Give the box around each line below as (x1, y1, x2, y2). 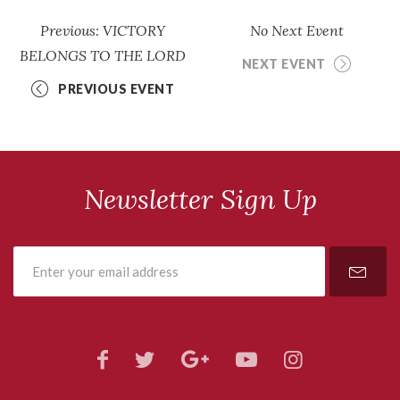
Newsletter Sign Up (83, 181, 317, 216)
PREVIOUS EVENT (58, 80, 175, 96)
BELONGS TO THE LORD (20, 46, 187, 64)
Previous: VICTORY (40, 21, 166, 39)
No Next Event (250, 21, 345, 39)
